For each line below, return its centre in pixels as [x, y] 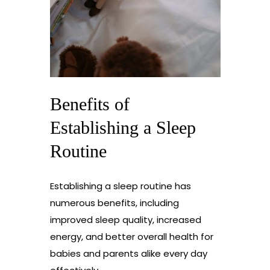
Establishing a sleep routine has [120, 186]
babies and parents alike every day [128, 254]
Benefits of [89, 104]
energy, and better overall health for [131, 237]
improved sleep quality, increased [125, 220]
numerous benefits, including [114, 203]
